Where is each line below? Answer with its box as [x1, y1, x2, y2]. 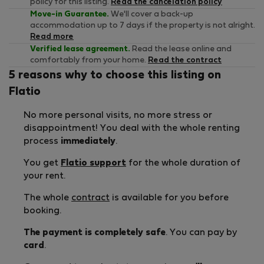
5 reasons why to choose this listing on [9, 70, 221, 81]
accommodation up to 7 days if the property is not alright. [30, 22, 255, 30]
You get [24, 159, 61, 168]
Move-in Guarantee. [30, 11, 109, 19]
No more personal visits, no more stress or [24, 111, 212, 120]
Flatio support [61, 159, 126, 168]
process [24, 137, 61, 146]
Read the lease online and [130, 45, 232, 54]
